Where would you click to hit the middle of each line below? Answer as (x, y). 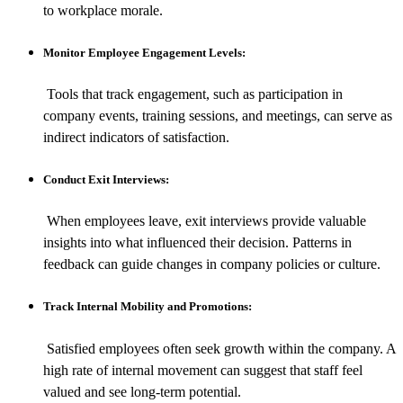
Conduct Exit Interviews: (106, 180)
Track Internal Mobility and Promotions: (148, 307)
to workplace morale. (103, 10)
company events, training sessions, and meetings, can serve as (218, 115)
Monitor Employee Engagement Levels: (144, 52)
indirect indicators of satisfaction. (136, 137)
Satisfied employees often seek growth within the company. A (219, 348)
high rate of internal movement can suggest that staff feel (203, 370)
